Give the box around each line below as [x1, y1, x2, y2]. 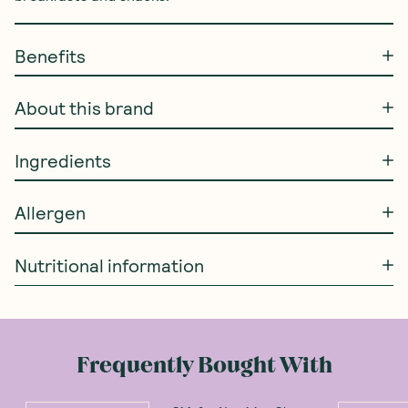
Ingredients [15, 149, 111, 172]
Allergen [15, 201, 86, 224]
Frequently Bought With [76, 352, 332, 379]
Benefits [15, 45, 86, 67]
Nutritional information [15, 254, 204, 277]
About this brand [15, 97, 154, 119]
